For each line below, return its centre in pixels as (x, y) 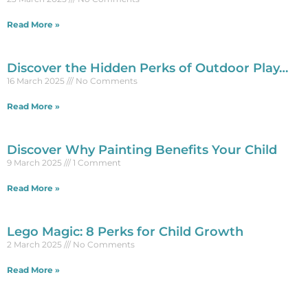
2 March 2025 (35, 244)
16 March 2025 (37, 80)
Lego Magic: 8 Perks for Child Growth (125, 231)
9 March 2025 (35, 162)
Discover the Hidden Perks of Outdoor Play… (147, 68)
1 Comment (96, 162)
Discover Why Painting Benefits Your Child (142, 150)
